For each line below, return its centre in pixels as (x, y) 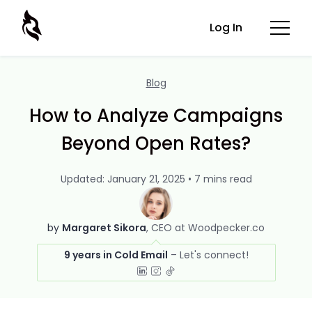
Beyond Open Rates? (156, 143)
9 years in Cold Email (116, 255)
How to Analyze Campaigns (156, 116)
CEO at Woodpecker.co (208, 228)
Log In (226, 28)
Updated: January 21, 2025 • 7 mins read (156, 179)
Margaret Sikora (104, 228)
